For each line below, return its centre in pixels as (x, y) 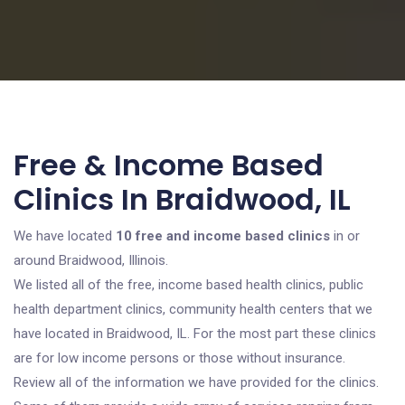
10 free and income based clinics (223, 236)
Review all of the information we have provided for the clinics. (196, 382)
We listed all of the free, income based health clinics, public (188, 285)
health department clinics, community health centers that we (193, 309)
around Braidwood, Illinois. (91, 260)
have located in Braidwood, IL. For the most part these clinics (195, 334)
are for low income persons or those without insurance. (179, 358)
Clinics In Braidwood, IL (182, 199)
